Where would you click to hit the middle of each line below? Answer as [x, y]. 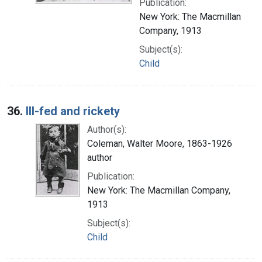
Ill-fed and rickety [73, 111]
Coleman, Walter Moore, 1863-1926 [160, 143]
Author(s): [107, 129]
